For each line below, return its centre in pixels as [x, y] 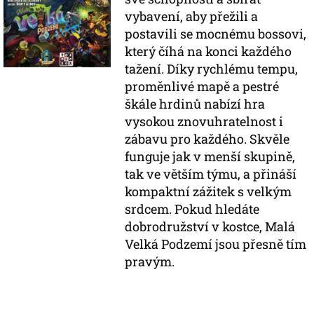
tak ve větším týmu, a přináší [211, 174]
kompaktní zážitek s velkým [209, 191]
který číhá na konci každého [209, 51]
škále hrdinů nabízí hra [195, 104]
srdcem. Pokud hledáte [192, 209]
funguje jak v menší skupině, [210, 156]
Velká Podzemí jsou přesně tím [216, 244]
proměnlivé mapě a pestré [202, 86]
